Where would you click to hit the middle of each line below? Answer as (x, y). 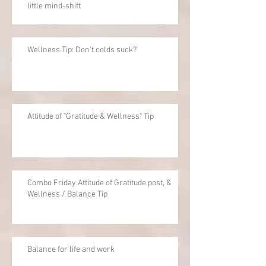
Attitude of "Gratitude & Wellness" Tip (91, 116)
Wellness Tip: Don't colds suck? (82, 50)
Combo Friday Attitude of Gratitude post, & (99, 183)
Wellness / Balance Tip (67, 194)
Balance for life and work (71, 249)
